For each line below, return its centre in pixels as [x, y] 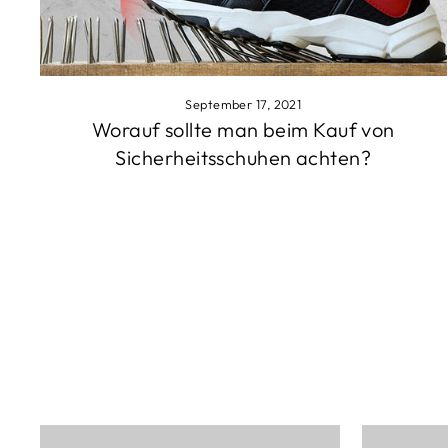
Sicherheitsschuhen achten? [243, 158]
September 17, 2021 [243, 104]
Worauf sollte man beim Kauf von [243, 130]
